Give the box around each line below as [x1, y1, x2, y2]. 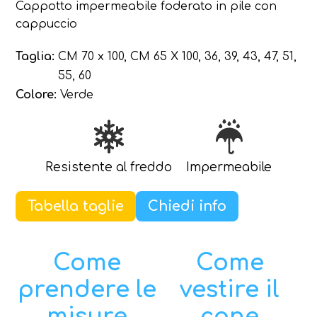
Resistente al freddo [45, 160, 172, 175]
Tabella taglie [28, 199, 125, 214]
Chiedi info [148, 199, 227, 214]
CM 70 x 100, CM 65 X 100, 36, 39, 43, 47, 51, [58, 50, 297, 64]
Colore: [16, 88, 57, 102]
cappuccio [16, 18, 78, 31]
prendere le [18, 277, 157, 303]
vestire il [180, 277, 280, 303]
